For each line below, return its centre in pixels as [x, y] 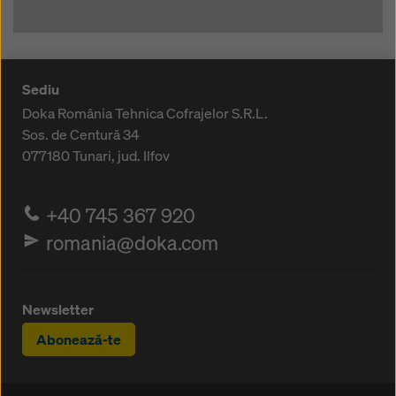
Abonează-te [79, 340]
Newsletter [58, 310]
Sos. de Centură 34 [81, 135]
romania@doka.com [133, 243]
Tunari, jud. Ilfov [121, 156]
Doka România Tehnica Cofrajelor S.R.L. [145, 114]
